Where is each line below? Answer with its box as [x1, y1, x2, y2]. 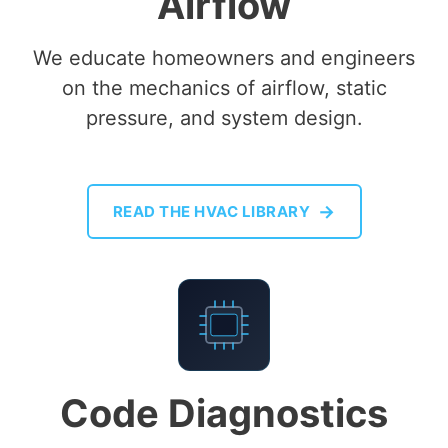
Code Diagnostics [60, 390, 388, 436]
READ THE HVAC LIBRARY [112, 201, 310, 221]
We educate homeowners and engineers [33, 46, 415, 70]
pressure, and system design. [85, 106, 363, 130]
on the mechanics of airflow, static [61, 76, 387, 100]
